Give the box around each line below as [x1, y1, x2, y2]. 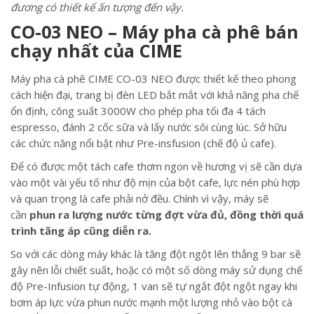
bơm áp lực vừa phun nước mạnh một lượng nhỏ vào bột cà [11, 295, 292, 309]
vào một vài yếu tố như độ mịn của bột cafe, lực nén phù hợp [11, 175, 300, 189]
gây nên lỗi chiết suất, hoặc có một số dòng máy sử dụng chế [11, 263, 302, 277]
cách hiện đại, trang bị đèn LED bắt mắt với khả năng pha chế [11, 88, 299, 102]
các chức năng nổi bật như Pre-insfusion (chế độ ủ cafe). [11, 136, 276, 150]
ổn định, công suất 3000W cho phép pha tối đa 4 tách [11, 104, 266, 118]
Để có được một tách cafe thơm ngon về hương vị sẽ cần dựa [11, 159, 302, 173]
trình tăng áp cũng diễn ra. [11, 224, 151, 238]
